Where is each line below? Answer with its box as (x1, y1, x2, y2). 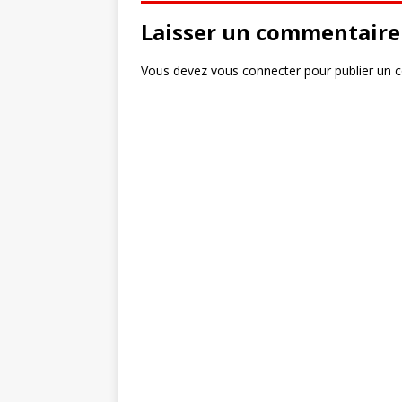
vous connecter (211, 62, 301, 79)
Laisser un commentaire (141, 17, 400, 47)
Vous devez (141, 62, 211, 79)
